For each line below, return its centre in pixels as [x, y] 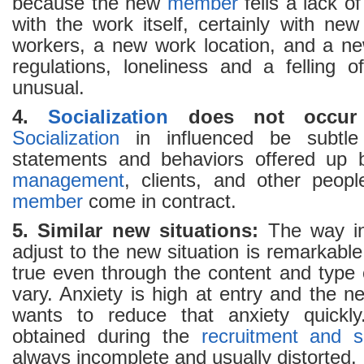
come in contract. [160, 201]
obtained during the [107, 336]
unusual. [48, 88]
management [68, 180]
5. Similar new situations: [136, 231]
